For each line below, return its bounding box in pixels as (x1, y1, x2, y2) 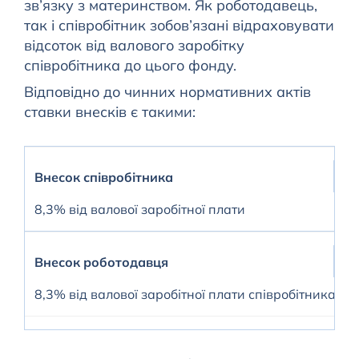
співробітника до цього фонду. (23, 56, 236, 75)
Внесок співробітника (34, 169, 173, 186)
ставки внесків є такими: (23, 103, 196, 122)
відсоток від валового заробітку (23, 36, 244, 55)
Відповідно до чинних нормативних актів (23, 83, 311, 102)
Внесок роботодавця (34, 254, 168, 271)
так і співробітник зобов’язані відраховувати (23, 16, 334, 35)
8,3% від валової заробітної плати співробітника (34, 286, 336, 303)
